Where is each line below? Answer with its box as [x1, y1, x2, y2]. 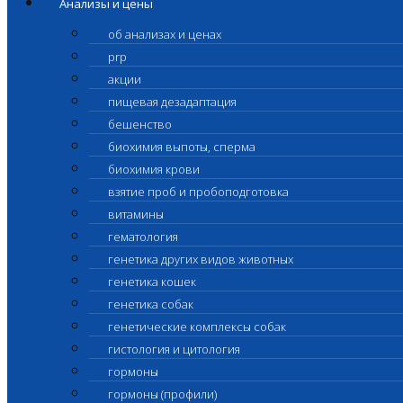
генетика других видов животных [108, 251, 293, 267]
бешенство [108, 116, 172, 132]
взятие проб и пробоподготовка [108, 184, 289, 200]
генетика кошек [108, 273, 196, 290]
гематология [108, 228, 178, 245]
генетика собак [108, 296, 193, 312]
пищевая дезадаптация [108, 94, 237, 110]
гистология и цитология [108, 341, 240, 357]
